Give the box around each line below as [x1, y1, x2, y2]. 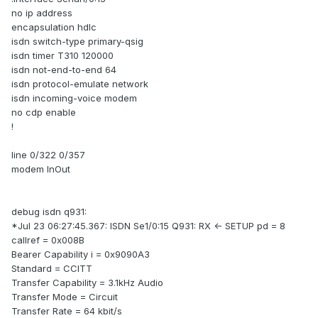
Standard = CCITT [11, 263, 92, 275]
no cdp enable [11, 106, 76, 119]
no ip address [11, 7, 72, 19]
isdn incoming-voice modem [11, 92, 137, 104]
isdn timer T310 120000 [11, 50, 114, 62]
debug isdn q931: [11, 206, 87, 218]
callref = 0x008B [11, 234, 84, 246]
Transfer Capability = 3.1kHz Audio [11, 277, 163, 289]
